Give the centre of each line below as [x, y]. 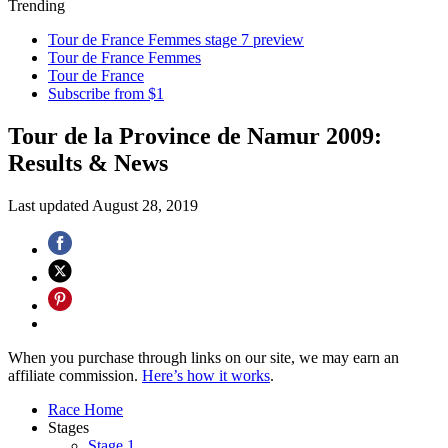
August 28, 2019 [145, 205]
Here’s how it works [206, 375]
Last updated [50, 205]
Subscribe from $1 [106, 93]
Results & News [88, 162]
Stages [68, 427]
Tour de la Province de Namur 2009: [195, 135]
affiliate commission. [75, 375]
